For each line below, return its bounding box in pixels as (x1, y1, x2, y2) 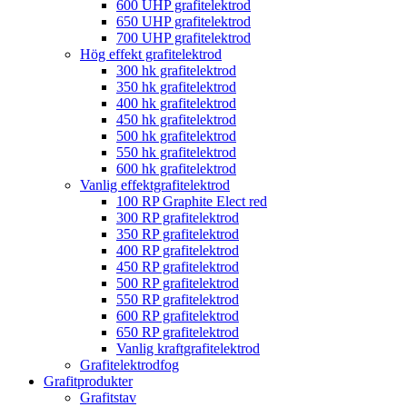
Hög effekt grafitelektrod (80, 46, 222, 63)
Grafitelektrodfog (80, 357, 179, 373)
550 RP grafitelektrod (116, 292, 239, 308)
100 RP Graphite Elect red (116, 194, 267, 210)
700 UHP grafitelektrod (116, 30, 251, 46)
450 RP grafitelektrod (116, 259, 239, 275)
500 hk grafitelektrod (116, 128, 236, 144)
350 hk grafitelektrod (116, 79, 236, 95)
